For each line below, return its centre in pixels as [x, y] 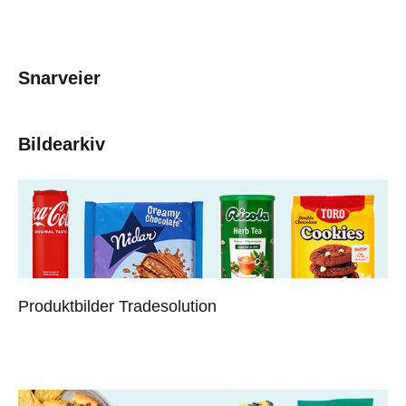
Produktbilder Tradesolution [117, 306]
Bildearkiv [62, 145]
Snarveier [59, 78]
